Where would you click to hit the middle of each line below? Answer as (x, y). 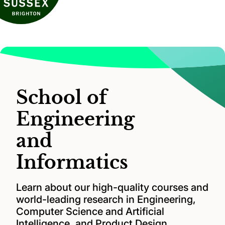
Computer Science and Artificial (90, 211)
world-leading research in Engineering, (106, 199)
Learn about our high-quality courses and (112, 187)
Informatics (72, 162)
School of (62, 97)
